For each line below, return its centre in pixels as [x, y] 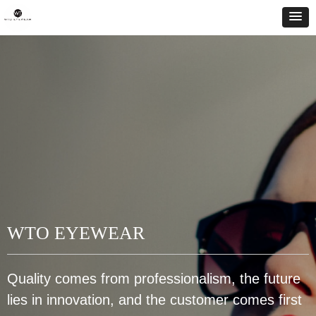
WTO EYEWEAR [76, 233]
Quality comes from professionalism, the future [154, 279]
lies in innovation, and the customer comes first [154, 300]
